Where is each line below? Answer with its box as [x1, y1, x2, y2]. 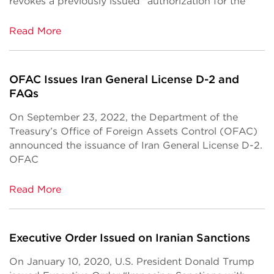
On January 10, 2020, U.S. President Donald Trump [9, 256, 254, 267]
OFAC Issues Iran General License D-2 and [9, 73, 239, 86]
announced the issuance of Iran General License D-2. [9, 139, 262, 151]
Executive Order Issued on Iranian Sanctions [9, 231, 250, 244]
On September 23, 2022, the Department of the [9, 111, 238, 123]
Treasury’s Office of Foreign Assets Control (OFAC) [9, 125, 257, 137]
